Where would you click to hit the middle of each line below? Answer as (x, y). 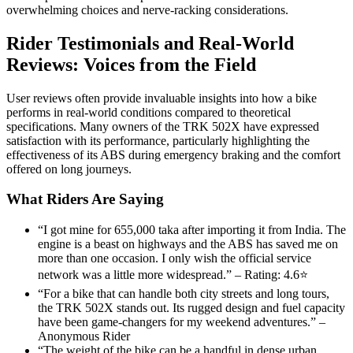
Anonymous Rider (84, 336)
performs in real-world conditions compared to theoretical (149, 112)
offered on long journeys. (69, 169)
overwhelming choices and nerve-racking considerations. (147, 9)
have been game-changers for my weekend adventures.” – (182, 322)
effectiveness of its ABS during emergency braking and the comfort (173, 154)
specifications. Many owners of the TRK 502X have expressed (163, 126)
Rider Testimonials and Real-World (150, 43)
